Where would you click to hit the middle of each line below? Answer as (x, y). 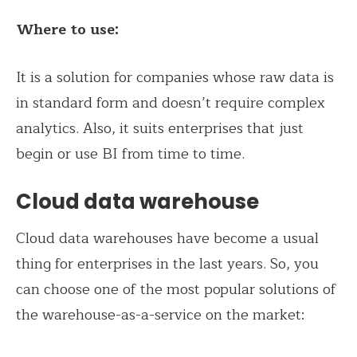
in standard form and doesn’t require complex (171, 102)
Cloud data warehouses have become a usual (167, 238)
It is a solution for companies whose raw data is (175, 77)
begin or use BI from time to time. (130, 153)
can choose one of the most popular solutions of (176, 289)
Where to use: (67, 29)
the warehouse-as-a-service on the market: (160, 314)
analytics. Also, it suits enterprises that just (160, 128)
